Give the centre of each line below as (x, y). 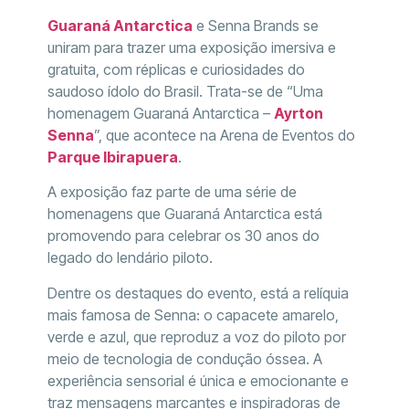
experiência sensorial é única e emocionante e (198, 380)
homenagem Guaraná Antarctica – (160, 113)
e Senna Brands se (255, 25)
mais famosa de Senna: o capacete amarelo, (193, 315)
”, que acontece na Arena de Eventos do (224, 135)
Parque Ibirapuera (112, 157)
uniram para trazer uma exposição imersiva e (191, 47)
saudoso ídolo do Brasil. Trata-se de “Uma (185, 91)
